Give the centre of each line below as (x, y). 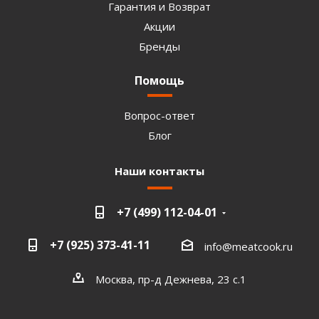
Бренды (159, 46)
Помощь (159, 80)
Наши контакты (159, 171)
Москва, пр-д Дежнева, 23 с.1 (171, 279)
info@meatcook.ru (248, 246)
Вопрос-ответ (159, 115)
